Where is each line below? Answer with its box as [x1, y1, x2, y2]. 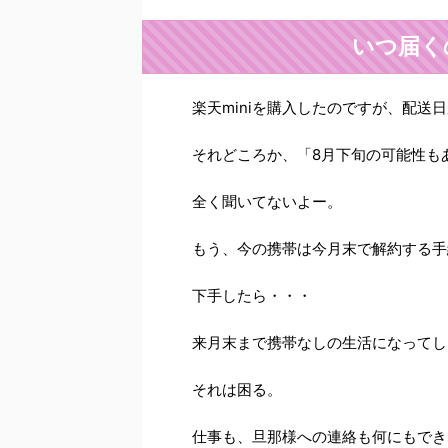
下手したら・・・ [192, 286, 312, 305]
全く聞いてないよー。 [192, 192, 342, 211]
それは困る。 [192, 380, 282, 399]
